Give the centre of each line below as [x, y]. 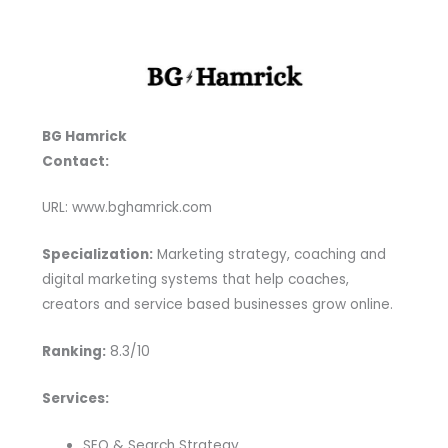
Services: [75, 399]
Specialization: [97, 255]
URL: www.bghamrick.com [126, 208]
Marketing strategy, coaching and [269, 255]
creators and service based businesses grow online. [217, 305]
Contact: [75, 161]
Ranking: [73, 352]
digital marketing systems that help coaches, [195, 280]
